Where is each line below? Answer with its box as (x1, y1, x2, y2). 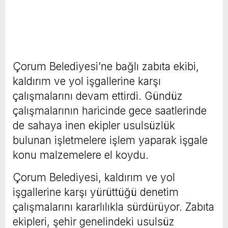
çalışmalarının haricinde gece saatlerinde (13, 104, 207, 117)
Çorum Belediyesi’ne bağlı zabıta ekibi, (13, 60, 199, 73)
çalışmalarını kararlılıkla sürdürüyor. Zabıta (13, 200, 214, 213)
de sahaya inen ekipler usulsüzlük (13, 119, 175, 132)
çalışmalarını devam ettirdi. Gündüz (13, 89, 183, 102)
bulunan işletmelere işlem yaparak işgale (13, 133, 208, 147)
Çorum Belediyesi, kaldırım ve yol (13, 170, 175, 184)
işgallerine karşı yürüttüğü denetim (13, 185, 179, 198)
